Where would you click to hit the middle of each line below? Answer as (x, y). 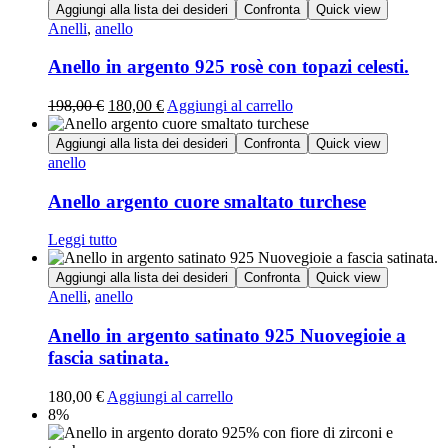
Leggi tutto (82, 240)
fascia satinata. (108, 358)
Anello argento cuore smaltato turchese (207, 201)
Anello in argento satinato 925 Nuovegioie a (227, 336)
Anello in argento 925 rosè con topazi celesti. (228, 67)
